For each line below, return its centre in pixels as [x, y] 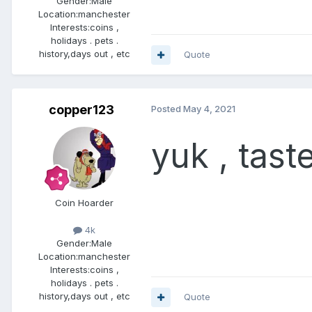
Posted [167, 109]
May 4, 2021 [209, 109]
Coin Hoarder [84, 203]
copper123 [81, 110]
